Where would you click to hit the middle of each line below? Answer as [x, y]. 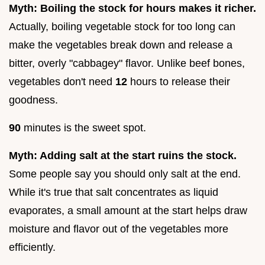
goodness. [33, 100]
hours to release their [179, 82]
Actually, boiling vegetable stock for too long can [122, 27]
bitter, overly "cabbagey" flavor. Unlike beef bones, [127, 64]
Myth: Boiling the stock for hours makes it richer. [132, 9]
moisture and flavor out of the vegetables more [119, 229]
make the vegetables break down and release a [121, 45]
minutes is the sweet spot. [83, 128]
